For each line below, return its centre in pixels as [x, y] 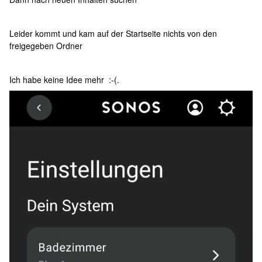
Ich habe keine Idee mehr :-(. [64, 80]
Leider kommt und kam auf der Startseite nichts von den [113, 34]
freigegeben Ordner [46, 46]
